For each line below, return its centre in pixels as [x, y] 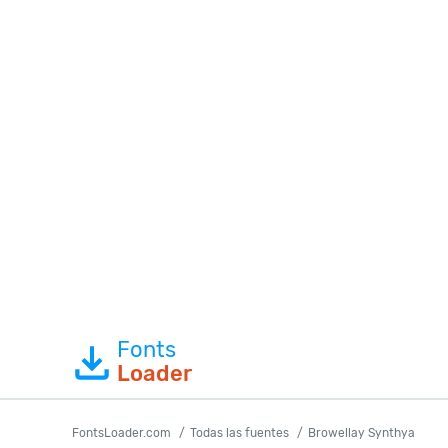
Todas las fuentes [239, 433]
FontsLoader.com [121, 433]
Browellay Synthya [361, 433]
